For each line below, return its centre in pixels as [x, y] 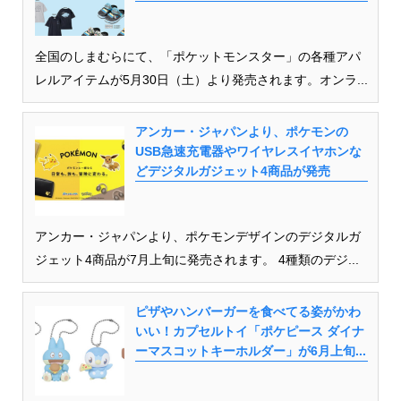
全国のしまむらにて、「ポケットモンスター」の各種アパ [197, 56]
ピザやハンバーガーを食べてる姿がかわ [247, 311]
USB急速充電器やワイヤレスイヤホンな [248, 151]
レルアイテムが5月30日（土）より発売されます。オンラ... [201, 79]
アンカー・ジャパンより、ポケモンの [241, 131]
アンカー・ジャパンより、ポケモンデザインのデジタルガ [197, 236]
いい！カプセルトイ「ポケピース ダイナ [249, 331]
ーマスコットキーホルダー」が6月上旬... [250, 350]
